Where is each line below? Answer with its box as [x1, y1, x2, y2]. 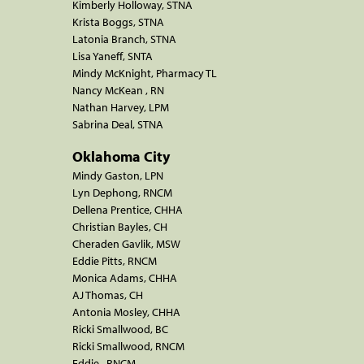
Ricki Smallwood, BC [72, 321, 168, 336]
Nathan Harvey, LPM [72, 99, 169, 115]
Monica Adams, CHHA [72, 270, 177, 285]
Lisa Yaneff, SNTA [72, 48, 153, 63]
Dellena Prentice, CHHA [72, 201, 183, 217]
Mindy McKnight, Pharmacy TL [72, 65, 217, 80]
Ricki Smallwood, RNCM [72, 338, 184, 353]
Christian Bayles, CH [72, 219, 167, 234]
